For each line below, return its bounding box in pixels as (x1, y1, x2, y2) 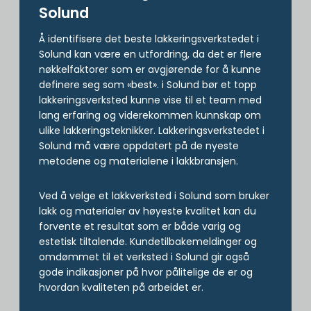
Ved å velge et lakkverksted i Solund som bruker (39, 188, 269, 203)
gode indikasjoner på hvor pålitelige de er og (39, 264, 253, 279)
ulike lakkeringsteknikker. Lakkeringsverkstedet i (39, 123, 264, 137)
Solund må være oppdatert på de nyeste (39, 138, 239, 153)
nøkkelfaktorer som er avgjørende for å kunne (39, 62, 261, 76)
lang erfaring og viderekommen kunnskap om (39, 108, 261, 122)
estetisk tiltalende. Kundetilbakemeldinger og (39, 234, 257, 249)
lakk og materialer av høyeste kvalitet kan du (39, 203, 256, 218)
